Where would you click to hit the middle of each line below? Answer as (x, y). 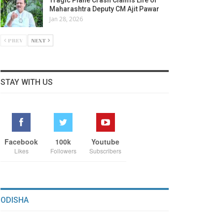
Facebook (21, 142)
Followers (63, 151)
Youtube (106, 142)
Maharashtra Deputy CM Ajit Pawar (104, 9)
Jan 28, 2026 (66, 19)
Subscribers (106, 151)
